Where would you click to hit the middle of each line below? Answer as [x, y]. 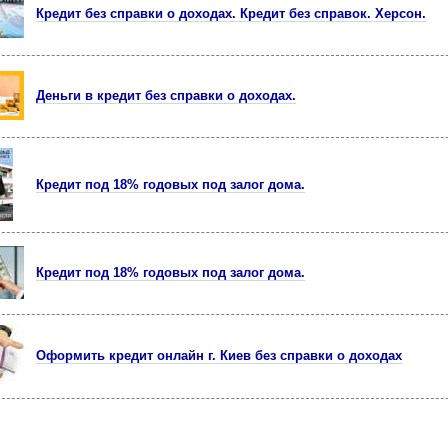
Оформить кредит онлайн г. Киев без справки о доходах [219, 355]
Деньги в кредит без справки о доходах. [166, 95]
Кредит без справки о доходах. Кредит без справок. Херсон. [231, 13]
